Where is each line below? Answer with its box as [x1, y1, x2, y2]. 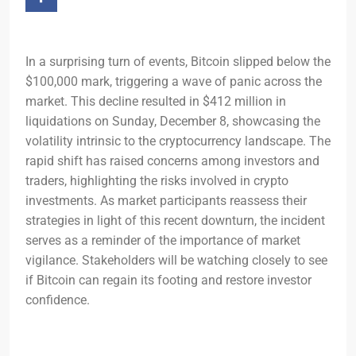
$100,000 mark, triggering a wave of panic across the [25, 74, 322, 89]
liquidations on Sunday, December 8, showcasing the [25, 114, 320, 129]
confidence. [25, 292, 90, 308]
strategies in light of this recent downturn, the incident [25, 213, 325, 228]
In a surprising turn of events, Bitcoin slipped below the [25, 54, 331, 69]
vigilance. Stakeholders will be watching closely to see [25, 253, 327, 268]
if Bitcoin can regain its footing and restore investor [25, 273, 311, 288]
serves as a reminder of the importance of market [25, 233, 300, 248]
